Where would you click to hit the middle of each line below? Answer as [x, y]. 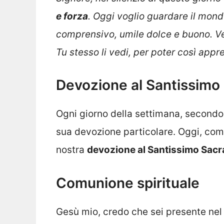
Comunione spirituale [128, 183]
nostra [71, 150]
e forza [72, 16]
